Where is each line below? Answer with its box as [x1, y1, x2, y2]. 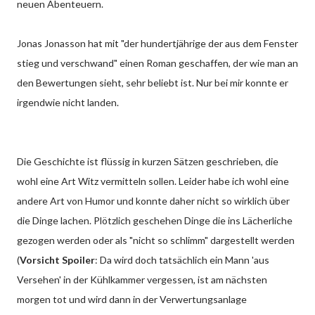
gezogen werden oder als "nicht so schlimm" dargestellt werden [17, 233, 295, 246]
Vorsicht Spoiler [20, 253, 95, 266]
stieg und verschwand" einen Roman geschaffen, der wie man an [17, 56, 298, 69]
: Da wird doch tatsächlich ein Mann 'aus [95, 253, 269, 266]
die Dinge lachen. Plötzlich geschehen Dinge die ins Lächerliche [17, 214, 292, 226]
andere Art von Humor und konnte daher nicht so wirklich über [17, 194, 290, 207]
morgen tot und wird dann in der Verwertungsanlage [17, 292, 247, 305]
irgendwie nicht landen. [17, 96, 119, 108]
